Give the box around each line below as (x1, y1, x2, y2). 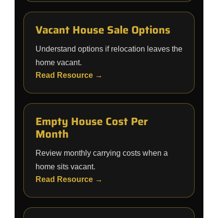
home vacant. (36, 58, 82, 67)
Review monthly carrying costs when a (36, 149, 168, 157)
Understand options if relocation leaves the (36, 45, 182, 53)
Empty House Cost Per (36, 113, 148, 130)
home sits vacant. (36, 163, 95, 171)
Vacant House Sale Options (36, 21, 170, 38)
